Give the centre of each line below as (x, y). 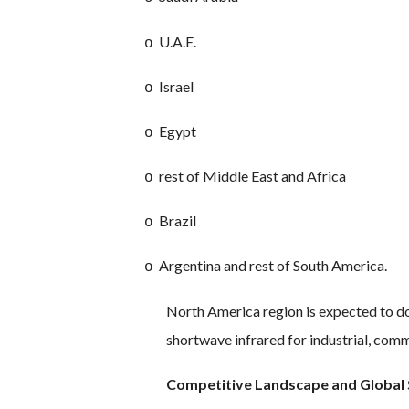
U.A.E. (178, 41)
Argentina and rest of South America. (273, 266)
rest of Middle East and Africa (252, 176)
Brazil (178, 221)
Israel (176, 86)
